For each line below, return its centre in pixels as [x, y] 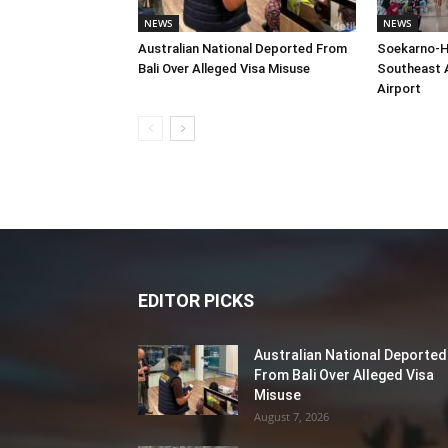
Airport [399, 88]
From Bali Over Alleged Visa [344, 375]
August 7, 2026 [291, 416]
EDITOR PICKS [196, 300]
